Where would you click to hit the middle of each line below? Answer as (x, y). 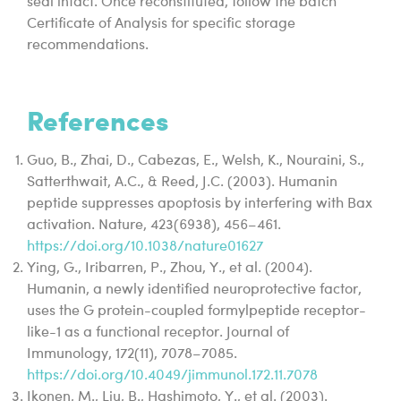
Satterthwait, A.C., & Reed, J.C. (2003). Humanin (182, 183)
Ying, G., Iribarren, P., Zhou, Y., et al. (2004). (170, 269)
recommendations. (88, 46)
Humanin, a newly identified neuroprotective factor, (194, 290)
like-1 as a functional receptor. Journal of (158, 333)
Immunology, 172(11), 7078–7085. (132, 355)
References (98, 120)
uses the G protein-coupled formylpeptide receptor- (196, 312)
